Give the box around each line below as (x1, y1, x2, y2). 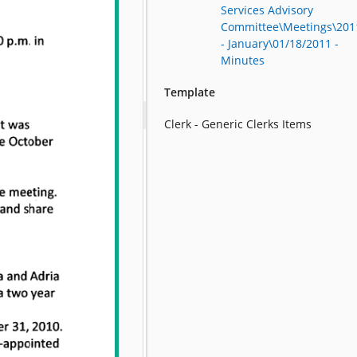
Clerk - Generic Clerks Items (164, 116, 312, 131)
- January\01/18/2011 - (221, 36, 339, 51)
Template (164, 84, 216, 100)
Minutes (221, 53, 265, 68)
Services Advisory (221, 2, 314, 18)
